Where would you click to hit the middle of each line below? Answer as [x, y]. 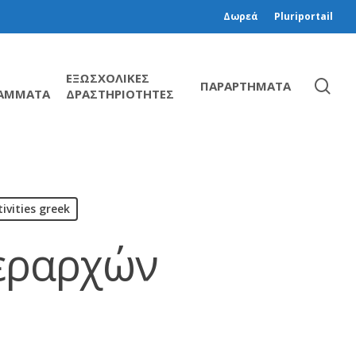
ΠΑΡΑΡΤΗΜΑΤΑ [246, 85]
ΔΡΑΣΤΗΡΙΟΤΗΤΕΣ [120, 93]
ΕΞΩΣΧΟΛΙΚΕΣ [107, 77]
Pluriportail [304, 16]
